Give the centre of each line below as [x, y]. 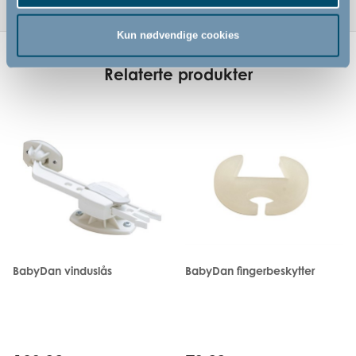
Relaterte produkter [178, 75]
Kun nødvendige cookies [178, 35]
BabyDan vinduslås [63, 270]
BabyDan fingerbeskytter [250, 270]
